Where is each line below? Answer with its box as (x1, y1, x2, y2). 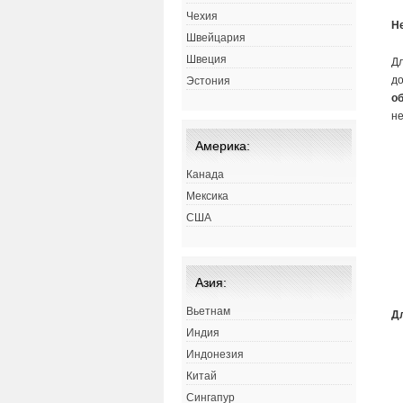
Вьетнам (186, 305, 230, 318)
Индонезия (186, 348, 244, 362)
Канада (186, 168, 224, 182)
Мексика (186, 190, 228, 203)
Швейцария (186, 31, 246, 45)
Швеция (186, 53, 227, 67)
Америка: (195, 139, 250, 154)
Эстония (186, 75, 230, 88)
